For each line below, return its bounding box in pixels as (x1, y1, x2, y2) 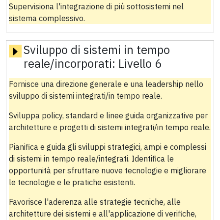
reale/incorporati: (23, 56, 118, 71)
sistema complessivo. (8, 13, 85, 23)
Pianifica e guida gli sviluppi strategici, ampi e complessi (8, 142, 206, 152)
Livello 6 (118, 56, 162, 71)
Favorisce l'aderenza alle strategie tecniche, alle (8, 197, 181, 207)
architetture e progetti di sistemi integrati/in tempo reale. (8, 122, 211, 133)
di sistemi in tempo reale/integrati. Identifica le (8, 154, 174, 164)
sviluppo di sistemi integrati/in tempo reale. (8, 91, 162, 101)
